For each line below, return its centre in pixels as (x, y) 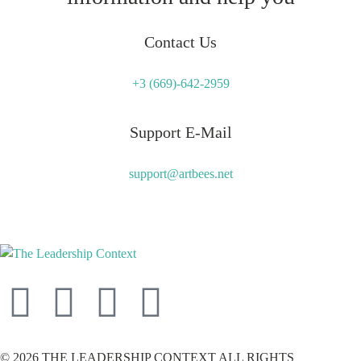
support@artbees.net (180, 174)
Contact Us (180, 42)
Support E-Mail (180, 132)
